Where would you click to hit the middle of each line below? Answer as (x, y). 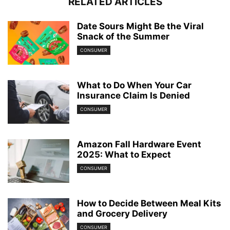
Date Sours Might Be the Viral (140, 26)
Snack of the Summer (123, 36)
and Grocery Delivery (122, 214)
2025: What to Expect (124, 155)
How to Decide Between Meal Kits (149, 203)
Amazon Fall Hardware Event (139, 144)
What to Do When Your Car (134, 85)
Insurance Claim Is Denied (133, 95)
